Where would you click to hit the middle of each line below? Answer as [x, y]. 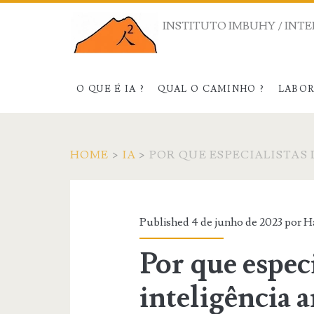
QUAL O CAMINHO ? [211, 89]
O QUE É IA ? [110, 89]
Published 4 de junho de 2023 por [222, 222]
